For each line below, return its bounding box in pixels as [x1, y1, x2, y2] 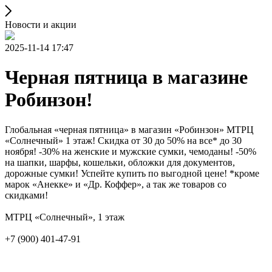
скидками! [5, 189, 48, 200]
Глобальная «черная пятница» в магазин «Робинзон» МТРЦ [5, 124, 254, 135]
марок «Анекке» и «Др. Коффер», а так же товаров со [5, 178, 226, 189]
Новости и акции [5, 19, 76, 30]
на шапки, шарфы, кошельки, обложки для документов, [5, 157, 235, 168]
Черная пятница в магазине [5, 66, 248, 89]
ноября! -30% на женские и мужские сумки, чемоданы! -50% [5, 146, 256, 157]
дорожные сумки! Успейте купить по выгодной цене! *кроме [5, 168, 259, 178]
